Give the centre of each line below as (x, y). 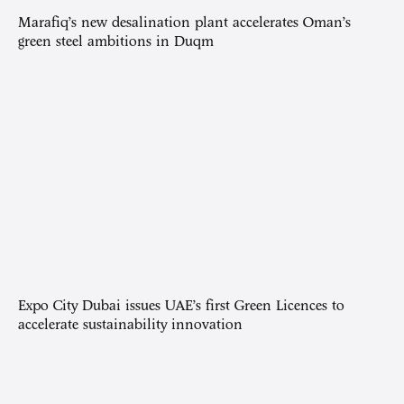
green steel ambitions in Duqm (116, 42)
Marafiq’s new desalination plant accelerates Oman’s (184, 23)
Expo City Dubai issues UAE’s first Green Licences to (181, 305)
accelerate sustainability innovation (130, 324)
